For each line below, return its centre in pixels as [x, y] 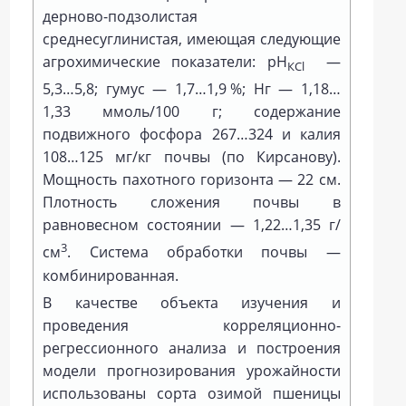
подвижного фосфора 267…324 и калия [192, 135]
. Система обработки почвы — [204, 252]
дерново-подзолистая [121, 16]
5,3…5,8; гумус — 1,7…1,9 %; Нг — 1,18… [192, 89]
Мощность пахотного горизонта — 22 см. [192, 180]
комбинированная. [111, 275]
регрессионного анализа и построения [192, 348]
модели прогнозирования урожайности [192, 370]
